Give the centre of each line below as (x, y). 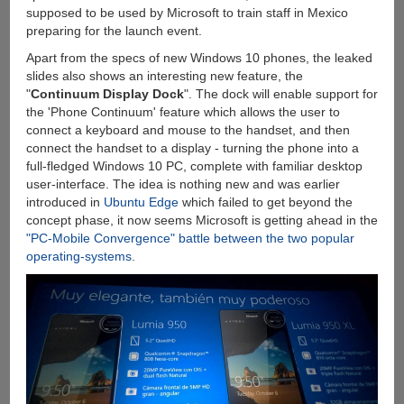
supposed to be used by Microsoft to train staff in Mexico (187, 13)
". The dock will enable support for (280, 94)
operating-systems (78, 257)
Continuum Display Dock (107, 94)
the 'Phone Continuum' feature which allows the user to (183, 112)
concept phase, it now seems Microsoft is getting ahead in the (202, 220)
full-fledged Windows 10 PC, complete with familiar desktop (194, 166)
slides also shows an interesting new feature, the (164, 76)
